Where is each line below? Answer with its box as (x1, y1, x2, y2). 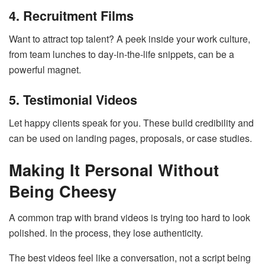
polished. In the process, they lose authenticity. (9, 225, 203, 240)
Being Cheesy (9, 179, 117, 203)
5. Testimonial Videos (9, 90, 137, 109)
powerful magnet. (9, 63, 81, 77)
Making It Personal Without (9, 158, 219, 182)
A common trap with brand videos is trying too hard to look (9, 210, 250, 224)
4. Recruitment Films (9, 7, 134, 25)
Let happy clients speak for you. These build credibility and (9, 115, 254, 130)
